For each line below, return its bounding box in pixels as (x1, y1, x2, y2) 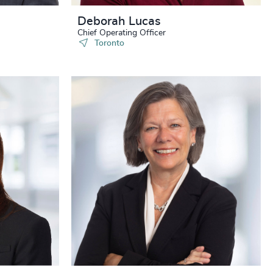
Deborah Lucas (77, 15, 161, 27)
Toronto (94, 39, 124, 48)
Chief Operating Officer (77, 29, 166, 37)
